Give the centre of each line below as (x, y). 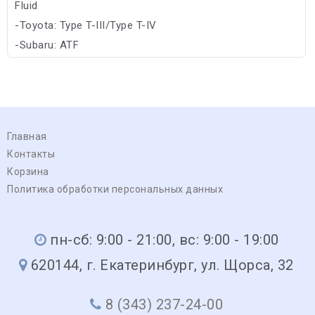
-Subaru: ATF (47, 45)
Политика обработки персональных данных (115, 189)
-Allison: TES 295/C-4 (68, 64)
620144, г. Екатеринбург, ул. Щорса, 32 (162, 265)
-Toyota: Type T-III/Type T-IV (86, 25)
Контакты (31, 154)
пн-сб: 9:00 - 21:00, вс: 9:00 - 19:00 (165, 239)
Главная (27, 136)
